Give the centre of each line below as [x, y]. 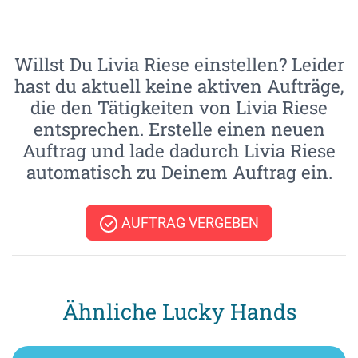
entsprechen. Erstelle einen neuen [179, 128]
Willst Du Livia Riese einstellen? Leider [179, 64]
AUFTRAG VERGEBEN [189, 222]
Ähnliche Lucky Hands [179, 311]
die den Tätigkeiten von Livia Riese [179, 107]
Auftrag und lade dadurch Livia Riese [179, 150]
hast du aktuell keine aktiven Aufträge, [179, 85]
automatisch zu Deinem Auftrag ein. [179, 171]
